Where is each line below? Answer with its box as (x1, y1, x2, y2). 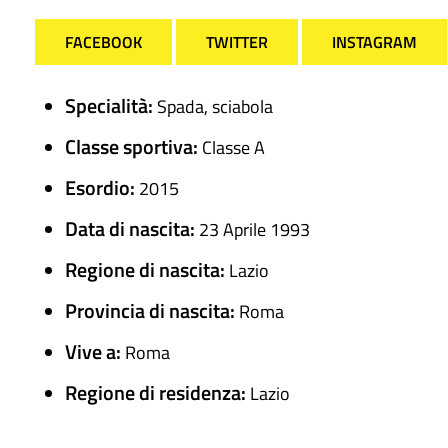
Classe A (202, 134, 265, 162)
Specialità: (65, 90, 157, 122)
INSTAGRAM (332, 30, 417, 55)
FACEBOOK (65, 30, 142, 55)
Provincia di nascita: (65, 295, 239, 327)
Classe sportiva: (65, 131, 202, 163)
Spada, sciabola (157, 93, 273, 121)
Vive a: (65, 336, 125, 368)
